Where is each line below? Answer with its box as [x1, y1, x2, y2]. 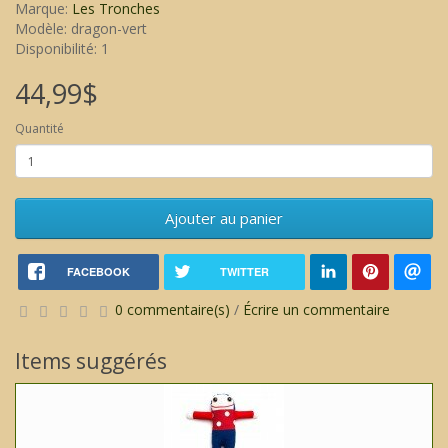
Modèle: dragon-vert [15, 19, 147, 39]
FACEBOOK [66, 264, 130, 280]
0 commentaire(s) [115, 300, 230, 320]
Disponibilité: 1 [15, 39, 109, 59]
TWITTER [219, 264, 269, 280]
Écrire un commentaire [243, 300, 390, 320]
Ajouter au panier [165, 208, 283, 229]
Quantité [15, 120, 64, 138]
